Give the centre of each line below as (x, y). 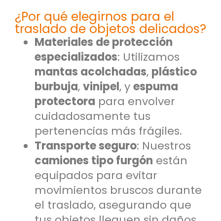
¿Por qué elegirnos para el (94, 16)
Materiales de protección (104, 42)
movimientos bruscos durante (118, 190)
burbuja (56, 86)
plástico (174, 72)
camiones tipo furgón (94, 160)
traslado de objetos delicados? (110, 29)
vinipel (101, 86)
